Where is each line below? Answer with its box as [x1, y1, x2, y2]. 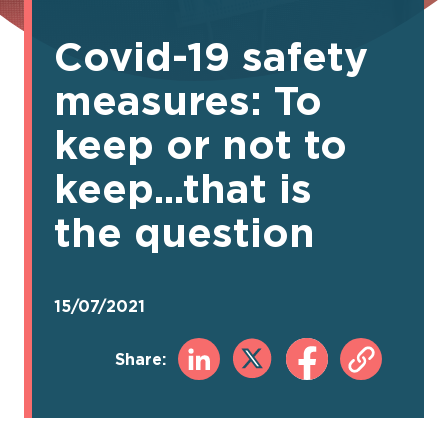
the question [54, 210, 316, 254]
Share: [115, 350, 167, 368]
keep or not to [54, 122, 348, 166]
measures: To [54, 78, 323, 122]
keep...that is [54, 166, 313, 210]
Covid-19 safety [54, 34, 369, 78]
